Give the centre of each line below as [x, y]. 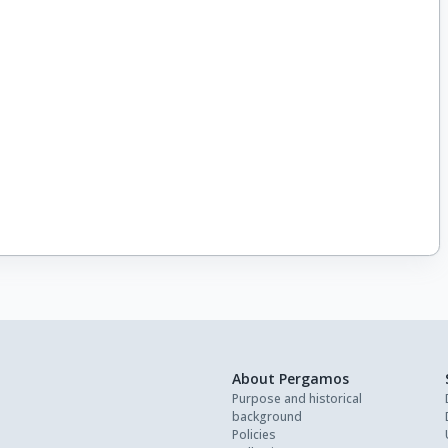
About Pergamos [290, 379]
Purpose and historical [297, 399]
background [267, 417]
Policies [254, 435]
